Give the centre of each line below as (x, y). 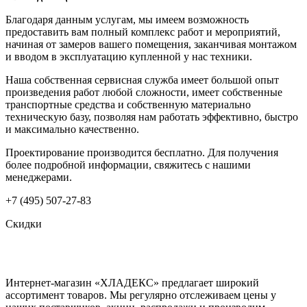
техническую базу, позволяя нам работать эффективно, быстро (152, 117)
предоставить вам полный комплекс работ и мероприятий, (143, 32)
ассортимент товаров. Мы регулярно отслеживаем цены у (141, 295)
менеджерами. (39, 177)
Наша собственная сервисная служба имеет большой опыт (142, 80)
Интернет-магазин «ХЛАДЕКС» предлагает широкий (132, 283)
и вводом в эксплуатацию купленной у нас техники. (129, 57)
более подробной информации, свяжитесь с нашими (128, 165)
